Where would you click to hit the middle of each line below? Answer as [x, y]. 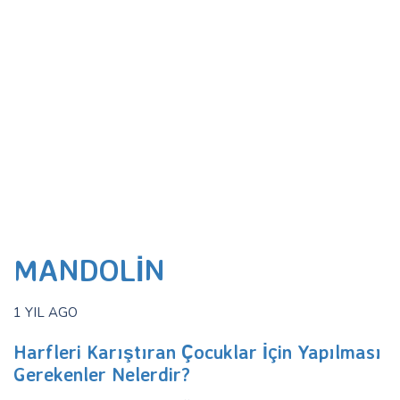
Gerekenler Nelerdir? [102, 374]
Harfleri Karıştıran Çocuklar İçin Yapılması [197, 352]
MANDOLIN [89, 270]
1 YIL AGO [46, 312]
